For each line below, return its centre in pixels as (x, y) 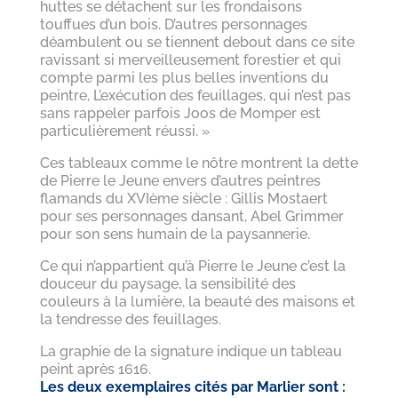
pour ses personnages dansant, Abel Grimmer (191, 216)
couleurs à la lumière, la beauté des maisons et (197, 301)
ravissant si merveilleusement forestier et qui (190, 60)
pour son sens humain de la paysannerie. (175, 234)
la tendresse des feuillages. (130, 319)
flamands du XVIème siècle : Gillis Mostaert (183, 198)
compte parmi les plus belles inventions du (184, 77)
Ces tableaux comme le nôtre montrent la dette (199, 163)
